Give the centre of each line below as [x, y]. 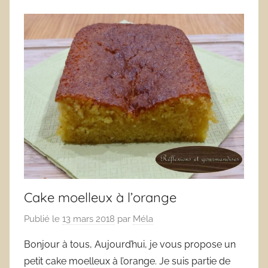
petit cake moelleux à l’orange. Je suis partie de [127, 261]
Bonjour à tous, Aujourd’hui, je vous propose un [130, 244]
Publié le [43, 219]
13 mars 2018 [89, 219]
